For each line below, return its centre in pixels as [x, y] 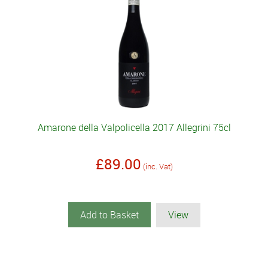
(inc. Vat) [158, 167]
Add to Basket [109, 215]
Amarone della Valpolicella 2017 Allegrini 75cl [134, 128]
